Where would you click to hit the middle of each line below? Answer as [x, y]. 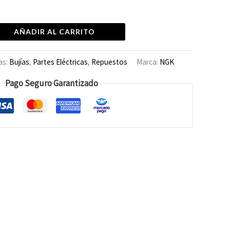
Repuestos [109, 62]
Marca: [148, 62]
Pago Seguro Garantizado [51, 83]
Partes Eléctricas [60, 62]
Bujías [19, 62]
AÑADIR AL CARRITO [54, 32]
